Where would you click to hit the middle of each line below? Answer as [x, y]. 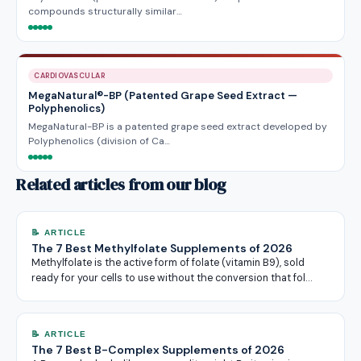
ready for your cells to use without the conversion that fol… [172, 278]
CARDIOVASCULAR [70, 76]
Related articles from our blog [121, 185]
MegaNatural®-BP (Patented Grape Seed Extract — [163, 95]
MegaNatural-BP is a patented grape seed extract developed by [178, 127]
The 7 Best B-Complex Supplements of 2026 [158, 350]
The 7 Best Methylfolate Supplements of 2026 [162, 248]
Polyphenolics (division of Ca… [99, 141]
